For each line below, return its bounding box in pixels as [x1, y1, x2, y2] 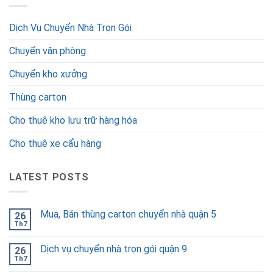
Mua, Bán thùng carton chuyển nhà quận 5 [40, 208, 216, 221]
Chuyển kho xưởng [9, 68, 87, 80]
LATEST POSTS [9, 171, 89, 183]
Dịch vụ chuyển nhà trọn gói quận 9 [40, 243, 187, 255]
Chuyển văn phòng [9, 44, 86, 57]
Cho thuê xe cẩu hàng [9, 137, 101, 149]
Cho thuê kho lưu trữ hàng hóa [9, 114, 137, 126]
